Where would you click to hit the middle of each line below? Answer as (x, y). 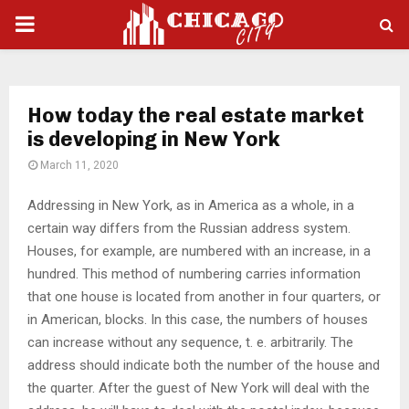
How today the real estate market (196, 115)
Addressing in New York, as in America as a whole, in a (191, 205)
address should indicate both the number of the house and (204, 365)
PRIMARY (60, 24)
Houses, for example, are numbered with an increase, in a (199, 251)
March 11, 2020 (79, 165)
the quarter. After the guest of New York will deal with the (199, 388)
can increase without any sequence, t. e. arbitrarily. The (190, 342)
